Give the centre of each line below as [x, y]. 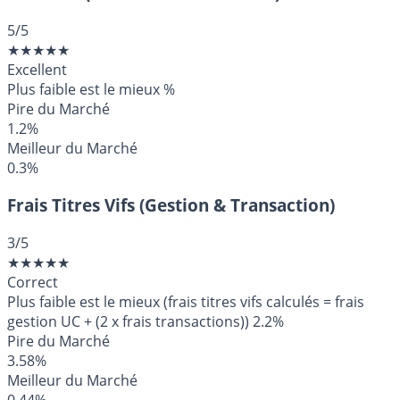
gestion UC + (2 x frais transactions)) [128, 322]
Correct [33, 283]
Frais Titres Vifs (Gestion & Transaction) [171, 205]
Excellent [37, 69]
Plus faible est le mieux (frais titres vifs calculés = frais [186, 302]
